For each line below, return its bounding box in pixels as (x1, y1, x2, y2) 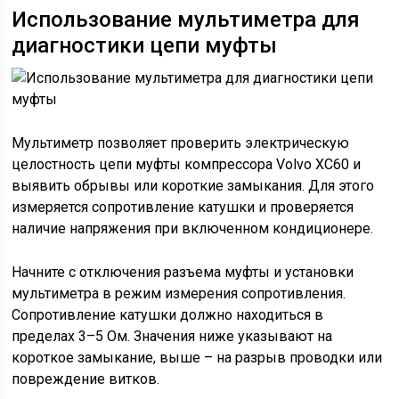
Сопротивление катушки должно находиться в (12, 306, 324, 324)
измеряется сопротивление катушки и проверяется (12, 199, 354, 216)
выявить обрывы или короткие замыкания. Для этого (12, 177, 375, 195)
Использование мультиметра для (12, 7, 361, 33)
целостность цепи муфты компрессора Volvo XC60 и (12, 156, 362, 174)
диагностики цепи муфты (12, 33, 278, 59)
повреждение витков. (12, 370, 160, 388)
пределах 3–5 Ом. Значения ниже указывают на (12, 328, 333, 346)
